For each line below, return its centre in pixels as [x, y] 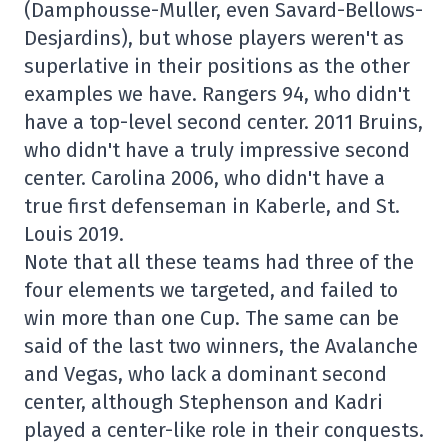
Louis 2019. [74, 234]
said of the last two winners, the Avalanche [221, 346]
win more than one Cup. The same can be [211, 318]
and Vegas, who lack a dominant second [205, 374]
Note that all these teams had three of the [219, 262]
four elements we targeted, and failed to [211, 290]
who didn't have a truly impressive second [217, 150]
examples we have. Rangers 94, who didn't [217, 94]
